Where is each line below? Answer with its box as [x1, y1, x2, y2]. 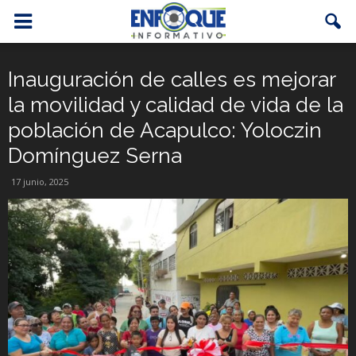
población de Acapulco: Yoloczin [8, 118, 322, 142]
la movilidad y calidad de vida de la [8, 93, 343, 117]
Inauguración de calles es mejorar [8, 68, 335, 91]
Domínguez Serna [8, 144, 182, 168]
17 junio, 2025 [11, 176, 68, 188]
